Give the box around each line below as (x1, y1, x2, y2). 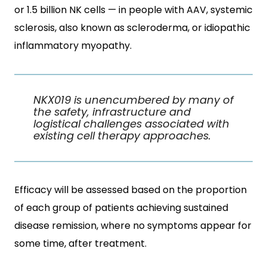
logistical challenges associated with (33, 116, 229, 131)
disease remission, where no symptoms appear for (14, 219, 252, 232)
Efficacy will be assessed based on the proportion (14, 183, 247, 197)
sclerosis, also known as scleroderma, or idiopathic (14, 21, 250, 35)
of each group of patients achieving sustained (14, 201, 228, 215)
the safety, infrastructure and (33, 104, 191, 119)
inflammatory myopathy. (14, 39, 132, 52)
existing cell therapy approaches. (33, 128, 211, 143)
